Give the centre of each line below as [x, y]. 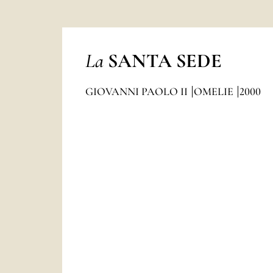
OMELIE [214, 91]
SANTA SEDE [165, 61]
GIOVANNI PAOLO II [137, 91]
